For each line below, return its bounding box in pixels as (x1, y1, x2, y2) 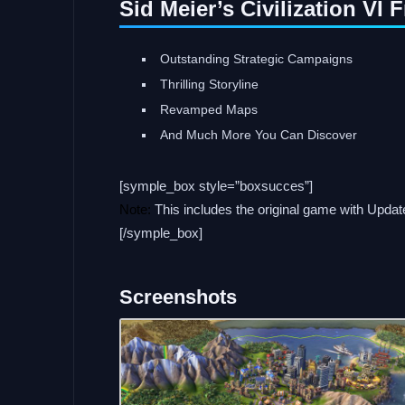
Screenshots (119, 286, 237, 308)
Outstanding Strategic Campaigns (160, 52, 353, 66)
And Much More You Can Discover (160, 127, 357, 142)
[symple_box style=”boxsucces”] (119, 178, 313, 193)
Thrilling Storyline (160, 77, 259, 91)
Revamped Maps (160, 102, 258, 117)
